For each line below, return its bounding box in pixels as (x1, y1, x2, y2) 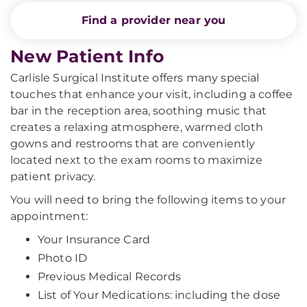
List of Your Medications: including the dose (38, 288, 281, 302)
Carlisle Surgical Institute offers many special (10, 71, 260, 84)
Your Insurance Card (38, 233, 151, 246)
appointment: (10, 210, 88, 223)
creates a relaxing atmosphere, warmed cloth (10, 121, 263, 134)
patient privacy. (10, 170, 96, 183)
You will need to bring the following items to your (10, 193, 286, 206)
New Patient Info (10, 46, 164, 66)
